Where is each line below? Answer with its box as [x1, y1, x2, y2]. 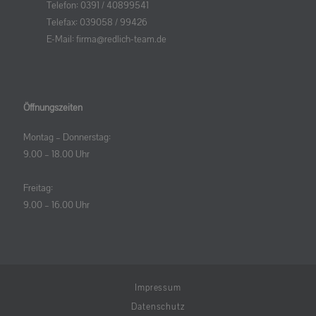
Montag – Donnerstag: [23, 131, 111, 144]
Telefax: [47, 16, 80, 29]
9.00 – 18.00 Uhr [23, 148, 92, 161]
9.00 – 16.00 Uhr [23, 199, 92, 212]
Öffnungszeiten [23, 102, 83, 114]
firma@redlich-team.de [76, 33, 166, 46]
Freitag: [23, 182, 53, 195]
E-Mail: [47, 33, 76, 46]
